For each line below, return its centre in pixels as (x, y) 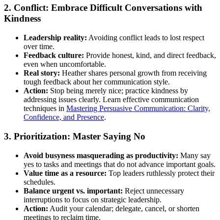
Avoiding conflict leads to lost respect (146, 38)
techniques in (45, 109)
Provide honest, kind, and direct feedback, (150, 55)
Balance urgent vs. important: (73, 191)
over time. (39, 47)
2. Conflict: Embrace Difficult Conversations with (103, 8)
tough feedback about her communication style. (97, 82)
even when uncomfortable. (65, 64)
